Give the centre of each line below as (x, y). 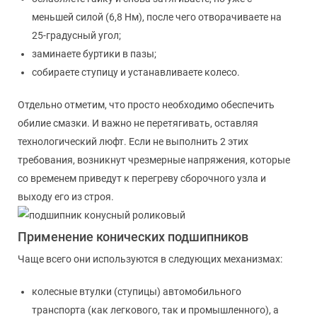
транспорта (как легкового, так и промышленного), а (155, 310)
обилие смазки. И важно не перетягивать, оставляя (138, 123)
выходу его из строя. (66, 196)
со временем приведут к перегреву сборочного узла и (142, 178)
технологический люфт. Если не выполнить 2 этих (133, 141)
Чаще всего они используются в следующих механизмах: (150, 259)
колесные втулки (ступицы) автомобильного (137, 291)
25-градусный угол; (76, 35)
